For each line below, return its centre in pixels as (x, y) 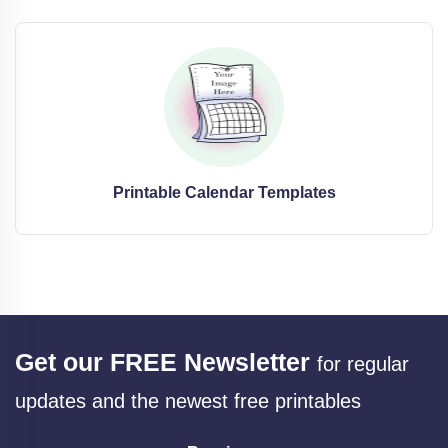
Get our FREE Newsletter (162, 361)
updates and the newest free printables (188, 400)
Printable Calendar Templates (224, 192)
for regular (363, 363)
